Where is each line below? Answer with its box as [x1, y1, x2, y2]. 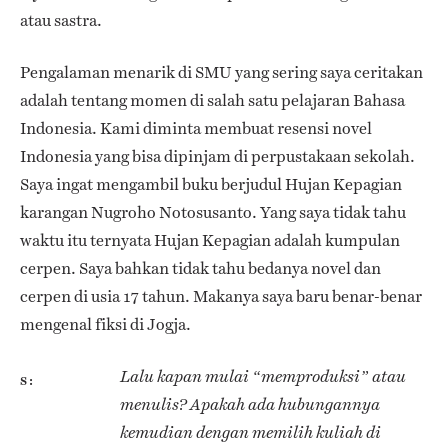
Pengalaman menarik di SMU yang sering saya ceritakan [20, 60, 423, 84]
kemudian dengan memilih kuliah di [120, 422, 381, 442]
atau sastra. [20, 8, 102, 32]
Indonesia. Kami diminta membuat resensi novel [20, 116, 372, 140]
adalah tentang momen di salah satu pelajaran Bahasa [20, 88, 405, 112]
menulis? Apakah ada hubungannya [120, 394, 380, 414]
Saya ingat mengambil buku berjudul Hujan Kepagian [20, 172, 402, 196]
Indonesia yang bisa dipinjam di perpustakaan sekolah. [20, 144, 415, 168]
